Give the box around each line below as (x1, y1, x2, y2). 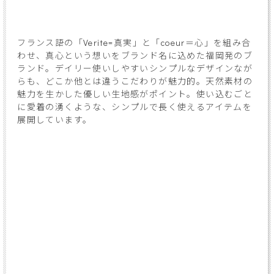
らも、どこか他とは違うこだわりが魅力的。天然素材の (17, 75, 253, 87)
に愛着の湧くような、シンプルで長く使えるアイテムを (17, 100, 253, 113)
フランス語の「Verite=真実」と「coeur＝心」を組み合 (17, 36, 251, 48)
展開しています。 (17, 113, 92, 125)
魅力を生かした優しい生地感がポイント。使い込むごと (17, 87, 253, 100)
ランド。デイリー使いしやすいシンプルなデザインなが (17, 62, 253, 74)
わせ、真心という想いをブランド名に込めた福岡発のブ (17, 49, 253, 61)
